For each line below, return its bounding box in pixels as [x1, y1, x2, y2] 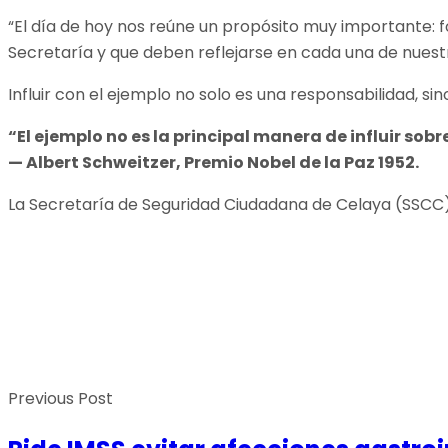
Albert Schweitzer [26, 151, 176, 175]
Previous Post [8, 387, 113, 411]
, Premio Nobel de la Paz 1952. [176, 151, 419, 175]
